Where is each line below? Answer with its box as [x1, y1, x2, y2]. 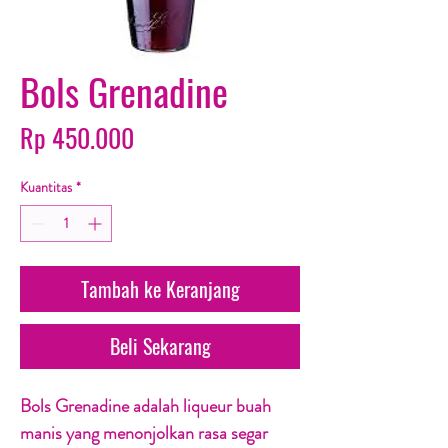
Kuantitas [20, 177, 72, 198]
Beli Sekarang [109, 331, 211, 362]
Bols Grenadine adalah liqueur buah [20, 393, 271, 420]
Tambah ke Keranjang [80, 274, 240, 305]
